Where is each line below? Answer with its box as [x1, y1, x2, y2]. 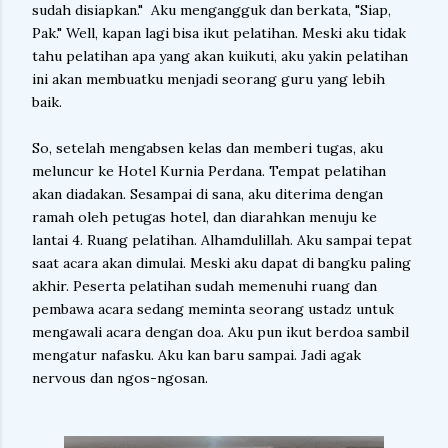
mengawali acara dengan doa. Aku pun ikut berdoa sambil [32, 323, 409, 341]
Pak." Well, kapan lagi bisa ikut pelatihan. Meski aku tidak [32, 24, 406, 42]
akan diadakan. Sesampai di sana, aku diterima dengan [32, 185, 383, 203]
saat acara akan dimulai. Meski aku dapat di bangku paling [32, 254, 411, 272]
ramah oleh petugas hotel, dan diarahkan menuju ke [32, 208, 377, 226]
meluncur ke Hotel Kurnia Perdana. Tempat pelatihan [32, 162, 386, 180]
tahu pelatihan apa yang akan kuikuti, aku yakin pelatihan [32, 47, 408, 65]
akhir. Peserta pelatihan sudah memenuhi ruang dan [32, 277, 377, 295]
